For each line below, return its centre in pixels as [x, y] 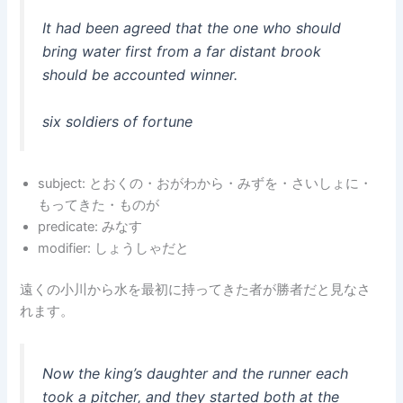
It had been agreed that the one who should [192, 28]
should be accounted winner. [140, 75]
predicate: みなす [90, 227]
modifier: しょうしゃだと [114, 249]
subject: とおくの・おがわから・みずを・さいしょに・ [206, 184]
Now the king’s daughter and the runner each [196, 373]
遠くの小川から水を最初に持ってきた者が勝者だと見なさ [196, 289]
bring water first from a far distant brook [182, 52]
